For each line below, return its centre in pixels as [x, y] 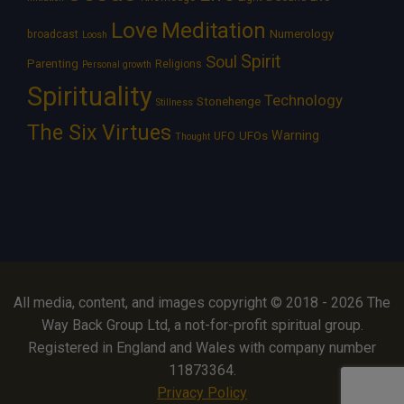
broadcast [53, 35]
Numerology [302, 34]
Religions [179, 64]
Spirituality [90, 97]
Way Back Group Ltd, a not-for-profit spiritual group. [202, 326]
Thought [193, 137]
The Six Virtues [99, 133]
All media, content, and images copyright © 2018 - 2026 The [202, 303]
